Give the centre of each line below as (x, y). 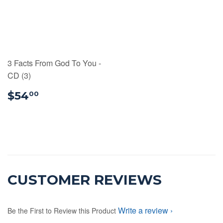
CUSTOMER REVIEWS (85, 180)
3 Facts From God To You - (54, 63)
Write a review (143, 211)
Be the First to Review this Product (62, 211)
